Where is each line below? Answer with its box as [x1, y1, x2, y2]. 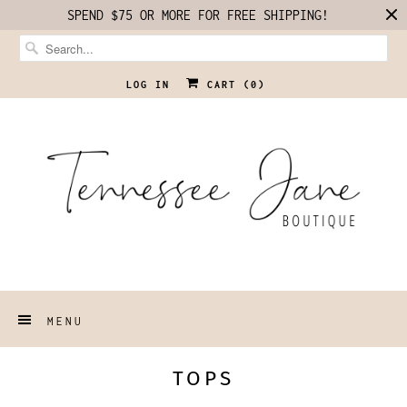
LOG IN [125, 79, 170, 90]
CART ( [199, 79, 251, 90]
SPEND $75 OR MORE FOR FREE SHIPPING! [67, 7, 329, 23]
